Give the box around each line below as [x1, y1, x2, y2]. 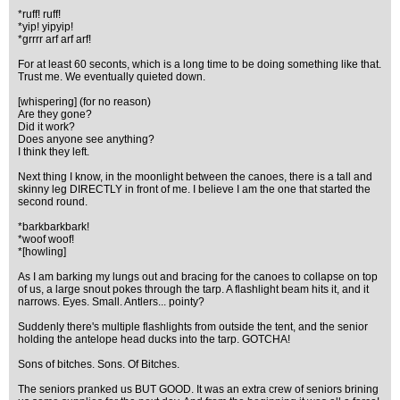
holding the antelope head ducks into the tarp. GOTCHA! [18, 333, 290, 346]
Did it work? [18, 121, 75, 133]
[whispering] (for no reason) [18, 96, 151, 108]
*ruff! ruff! [18, 8, 61, 21]
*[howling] [18, 246, 66, 258]
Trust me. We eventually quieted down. [18, 71, 205, 83]
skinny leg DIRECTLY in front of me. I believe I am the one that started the [18, 183, 371, 196]
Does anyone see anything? [18, 133, 154, 146]
